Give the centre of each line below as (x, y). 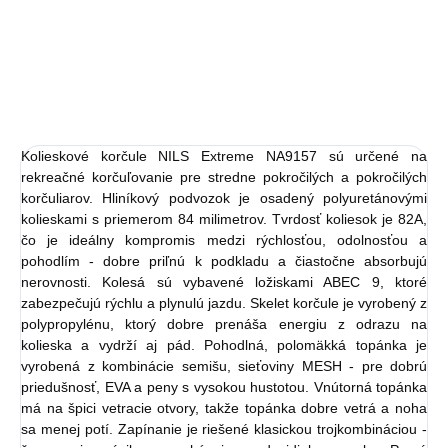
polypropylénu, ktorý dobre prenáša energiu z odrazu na (224, 324)
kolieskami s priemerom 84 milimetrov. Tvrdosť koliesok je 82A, (224, 219)
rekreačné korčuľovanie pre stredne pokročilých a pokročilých (224, 177)
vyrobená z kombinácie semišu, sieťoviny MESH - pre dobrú (224, 366)
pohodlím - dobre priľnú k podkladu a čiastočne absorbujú (224, 261)
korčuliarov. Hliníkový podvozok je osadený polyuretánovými (224, 198)
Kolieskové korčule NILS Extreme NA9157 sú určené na (224, 156)
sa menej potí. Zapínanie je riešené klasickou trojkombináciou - (224, 429)
